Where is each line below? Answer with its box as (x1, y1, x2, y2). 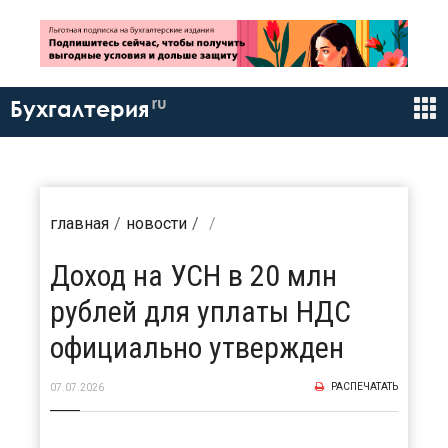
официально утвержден (50, 330, 344, 366)
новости (126, 214, 187, 234)
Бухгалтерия (10, 96, 149, 123)
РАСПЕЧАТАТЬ (329, 381, 398, 393)
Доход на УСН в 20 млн (50, 258, 337, 294)
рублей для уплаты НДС (50, 294, 351, 330)
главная (50, 214, 109, 234)
